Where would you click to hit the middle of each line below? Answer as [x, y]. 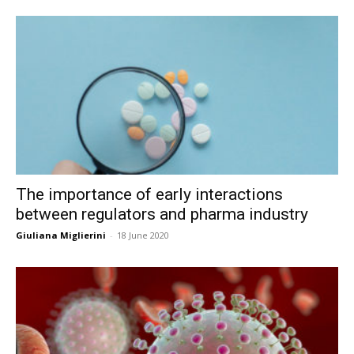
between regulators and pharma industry [162, 215]
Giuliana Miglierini [61, 235]
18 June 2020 [143, 235]
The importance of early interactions [149, 195]
